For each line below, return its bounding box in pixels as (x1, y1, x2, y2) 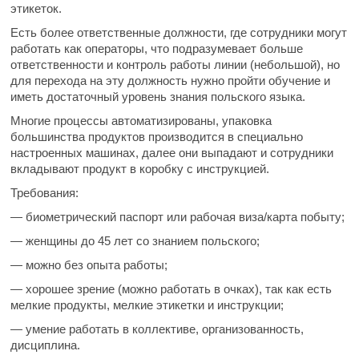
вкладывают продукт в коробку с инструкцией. (10, 162, 269, 175)
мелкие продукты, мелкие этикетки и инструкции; (10, 298, 284, 312)
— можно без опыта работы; (10, 258, 167, 272)
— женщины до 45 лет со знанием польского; (10, 234, 260, 248)
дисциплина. (10, 338, 80, 352)
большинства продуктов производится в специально (10, 130, 303, 143)
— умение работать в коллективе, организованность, (10, 322, 304, 336)
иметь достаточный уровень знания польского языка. (10, 90, 305, 103)
